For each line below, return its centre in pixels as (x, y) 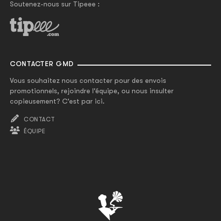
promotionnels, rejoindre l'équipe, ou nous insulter (92, 91)
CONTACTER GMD (42, 64)
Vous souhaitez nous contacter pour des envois (88, 81)
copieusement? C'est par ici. (57, 101)
